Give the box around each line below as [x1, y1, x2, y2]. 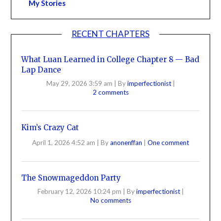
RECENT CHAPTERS [72, 29, 149, 39]
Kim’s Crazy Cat [21, 122, 79, 132]
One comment [147, 139, 189, 147]
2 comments [92, 88, 129, 96]
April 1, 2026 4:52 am [32, 139, 95, 147]
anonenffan [110, 139, 144, 147]
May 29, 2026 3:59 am [46, 79, 112, 87]
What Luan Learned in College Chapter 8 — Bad [21, 55, 200, 65]
